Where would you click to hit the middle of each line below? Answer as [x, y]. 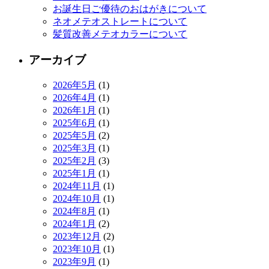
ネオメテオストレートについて [120, 22]
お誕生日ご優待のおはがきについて [130, 9]
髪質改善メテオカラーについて [120, 34]
